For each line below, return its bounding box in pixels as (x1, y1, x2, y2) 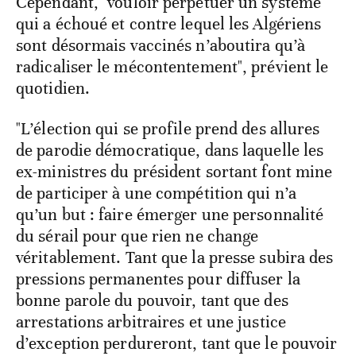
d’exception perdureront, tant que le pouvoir (16, 333, 338, 354)
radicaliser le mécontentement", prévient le (16, 56, 329, 78)
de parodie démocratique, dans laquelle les (16, 140, 324, 161)
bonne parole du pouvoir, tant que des (16, 290, 288, 311)
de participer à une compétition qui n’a (16, 183, 296, 204)
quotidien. (16, 78, 90, 99)
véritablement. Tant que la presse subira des (16, 247, 334, 269)
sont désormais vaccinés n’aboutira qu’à (16, 35, 305, 56)
